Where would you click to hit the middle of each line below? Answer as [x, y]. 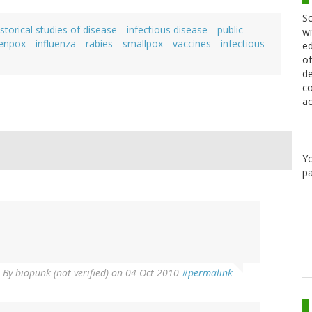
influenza [56, 44]
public [230, 30]
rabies [99, 44]
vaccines [192, 44]
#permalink [207, 273]
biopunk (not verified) [62, 273]
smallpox [143, 44]
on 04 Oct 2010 [145, 273]
